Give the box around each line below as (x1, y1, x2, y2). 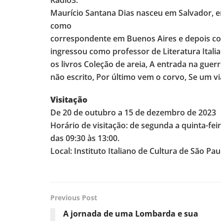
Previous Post (50, 193, 97, 203)
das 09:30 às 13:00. (50, 133, 119, 144)
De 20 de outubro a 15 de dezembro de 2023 (50, 107, 216, 118)
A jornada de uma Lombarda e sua (63, 208, 198, 220)
